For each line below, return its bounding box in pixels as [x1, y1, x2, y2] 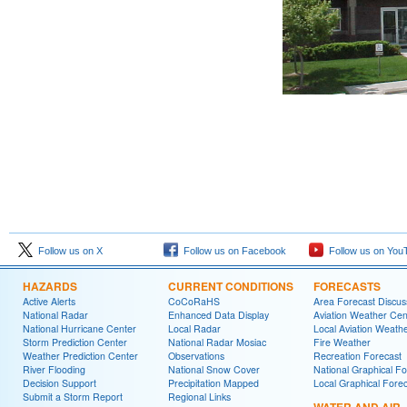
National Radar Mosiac [168, 335, 266, 349]
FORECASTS [313, 278, 381, 294]
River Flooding [23, 362, 85, 376]
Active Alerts [23, 294, 75, 308]
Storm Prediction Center [23, 335, 127, 349]
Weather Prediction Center [23, 349, 138, 362]
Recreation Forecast [313, 349, 402, 362]
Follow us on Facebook [178, 245, 286, 256]
